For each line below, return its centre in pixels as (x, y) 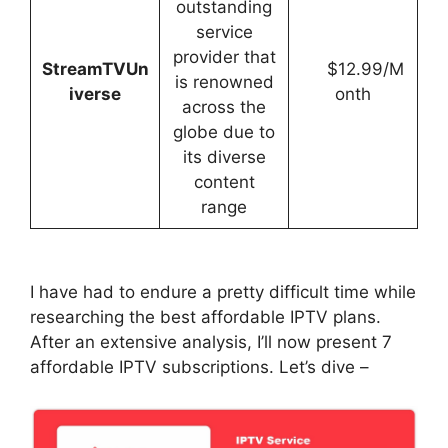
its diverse (224, 157)
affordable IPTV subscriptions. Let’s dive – (199, 367)
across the (224, 107)
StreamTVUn (95, 69)
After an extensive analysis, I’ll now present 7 (211, 342)
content (224, 182)
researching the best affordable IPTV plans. (205, 317)
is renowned (224, 82)
